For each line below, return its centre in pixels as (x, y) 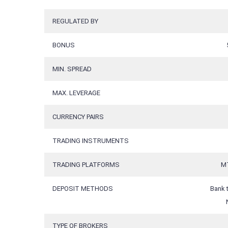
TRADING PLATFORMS (86, 165)
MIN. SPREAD (72, 69)
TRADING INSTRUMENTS (91, 141)
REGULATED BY (75, 21)
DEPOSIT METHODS (83, 189)
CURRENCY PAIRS (78, 117)
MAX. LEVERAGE (76, 93)
